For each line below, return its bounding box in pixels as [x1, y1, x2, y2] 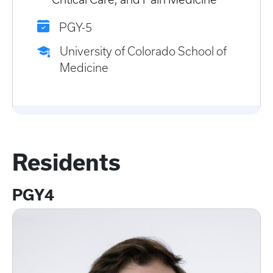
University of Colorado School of [60, 45, 227, 58]
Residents [12, 150, 121, 175]
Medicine [60, 62, 108, 75]
